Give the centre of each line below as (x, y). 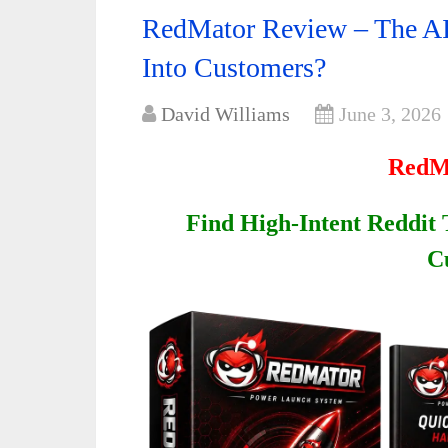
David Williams (225, 114)
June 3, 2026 (390, 114)
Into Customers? (234, 67)
